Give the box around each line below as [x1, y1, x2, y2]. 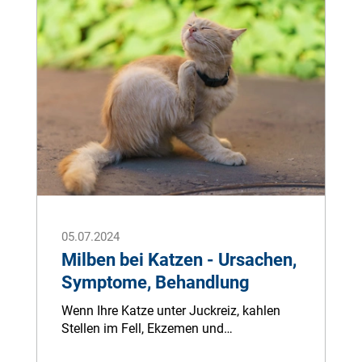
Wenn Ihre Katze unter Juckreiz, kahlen [61, 303, 280, 318]
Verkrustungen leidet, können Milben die [61, 339, 288, 354]
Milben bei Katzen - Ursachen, [61, 250, 297, 270]
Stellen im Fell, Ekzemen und [61, 321, 224, 336]
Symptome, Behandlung [61, 272, 250, 293]
